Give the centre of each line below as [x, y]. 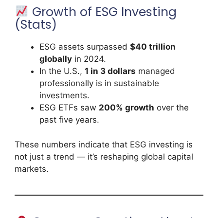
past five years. [69, 120]
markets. [32, 169]
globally [56, 59]
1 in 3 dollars [110, 71]
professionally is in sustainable [99, 83]
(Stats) [36, 25]
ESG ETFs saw [69, 108]
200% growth [127, 108]
